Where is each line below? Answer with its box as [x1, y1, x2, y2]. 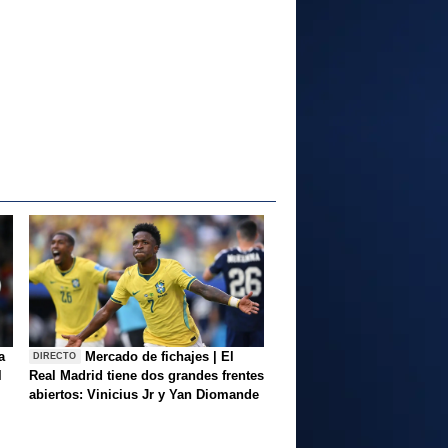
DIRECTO [33, 351, 77, 362]
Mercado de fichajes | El [85, 348, 235, 364]
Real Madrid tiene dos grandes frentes [29, 367, 264, 383]
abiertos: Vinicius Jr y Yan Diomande [29, 386, 259, 402]
